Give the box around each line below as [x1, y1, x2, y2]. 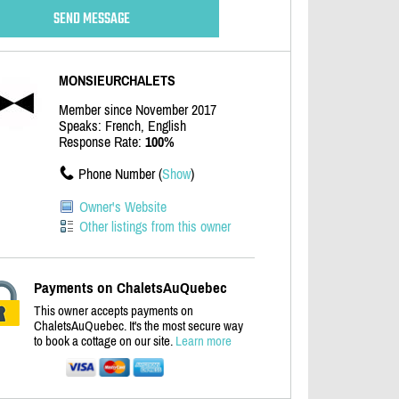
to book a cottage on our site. [34, 333, 175, 348]
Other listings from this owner [79, 218, 231, 234]
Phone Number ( [78, 166, 162, 182]
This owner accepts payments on [34, 303, 193, 318]
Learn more [175, 333, 232, 348]
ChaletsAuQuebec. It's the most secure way [34, 318, 243, 333]
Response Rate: [59, 134, 145, 150]
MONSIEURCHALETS [59, 72, 175, 88]
